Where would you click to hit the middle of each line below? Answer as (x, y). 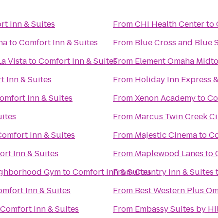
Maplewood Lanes (169, 154)
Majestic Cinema (166, 135)
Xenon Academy (165, 98)
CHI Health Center (170, 24)
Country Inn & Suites (174, 172)
